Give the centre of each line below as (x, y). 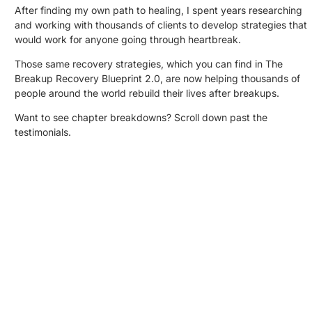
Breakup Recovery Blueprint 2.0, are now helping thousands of (158, 78)
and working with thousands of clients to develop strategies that (161, 24)
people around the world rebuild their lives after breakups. (147, 93)
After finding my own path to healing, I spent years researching (159, 10)
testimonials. (43, 132)
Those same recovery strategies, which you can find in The (149, 63)
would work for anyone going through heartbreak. (128, 39)
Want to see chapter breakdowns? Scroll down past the (141, 117)
